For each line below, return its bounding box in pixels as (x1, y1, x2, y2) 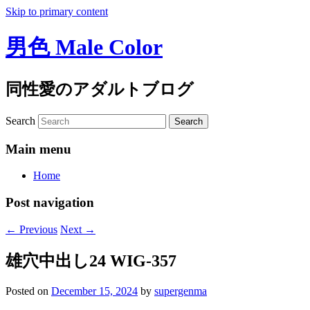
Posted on (6, 285, 51, 298)
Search (6, 114, 35, 127)
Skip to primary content (6, 6, 108, 17)
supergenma (154, 285, 207, 298)
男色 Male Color (6, 35, 163, 60)
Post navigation (6, 194, 94, 210)
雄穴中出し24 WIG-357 (6, 251, 176, 270)
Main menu (6, 141, 71, 156)
